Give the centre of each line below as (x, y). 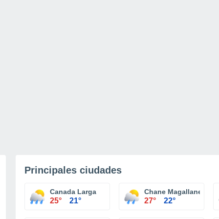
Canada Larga (73, 192)
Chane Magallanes (175, 192)
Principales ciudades (73, 170)
